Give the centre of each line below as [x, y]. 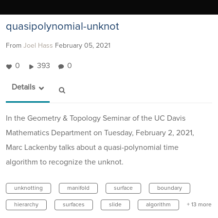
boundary [170, 188]
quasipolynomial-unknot [62, 27]
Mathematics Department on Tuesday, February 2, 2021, [100, 133]
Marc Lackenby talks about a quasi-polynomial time [92, 147]
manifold [78, 188]
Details [23, 87]
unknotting [28, 188]
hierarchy [26, 205]
